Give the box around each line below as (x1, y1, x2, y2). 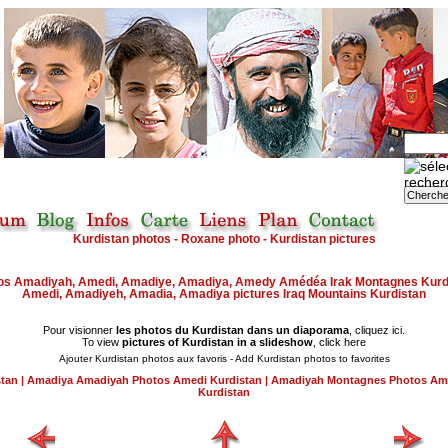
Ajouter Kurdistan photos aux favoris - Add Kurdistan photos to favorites (58, 353, 390, 365)
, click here (313, 336, 366, 349)
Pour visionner (43, 324, 116, 337)
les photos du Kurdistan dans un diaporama (116, 324, 349, 337)
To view (82, 336, 122, 349)
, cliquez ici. (349, 324, 405, 337)
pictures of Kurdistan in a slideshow (122, 336, 313, 349)
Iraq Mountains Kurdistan (280, 288, 426, 301)
